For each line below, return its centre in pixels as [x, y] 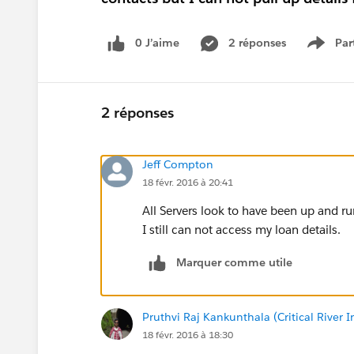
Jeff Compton [178, 164]
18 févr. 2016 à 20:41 [188, 182]
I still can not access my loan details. [241, 229]
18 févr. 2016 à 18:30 [188, 334]
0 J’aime [157, 43]
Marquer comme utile [234, 262]
